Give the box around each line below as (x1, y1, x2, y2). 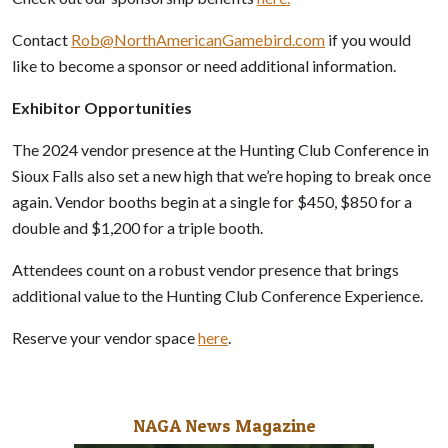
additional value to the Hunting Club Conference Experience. (12, 285, 423, 305)
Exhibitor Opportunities (12, 97, 192, 117)
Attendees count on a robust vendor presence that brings (12, 259, 399, 279)
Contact (12, 29, 71, 49)
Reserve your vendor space (12, 327, 198, 347)
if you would (325, 29, 411, 49)
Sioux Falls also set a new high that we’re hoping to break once (12, 165, 431, 185)
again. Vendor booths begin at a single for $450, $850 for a (12, 191, 412, 211)
